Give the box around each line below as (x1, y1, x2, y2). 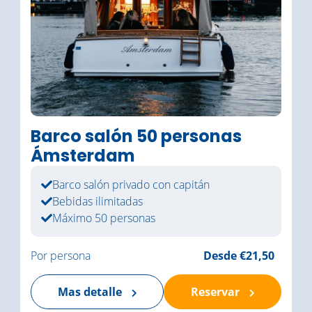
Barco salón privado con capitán (52, 177, 210, 192)
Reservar (190, 284, 242, 299)
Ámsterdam (31, 144, 135, 167)
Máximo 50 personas (52, 210, 155, 226)
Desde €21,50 (203, 248, 274, 263)
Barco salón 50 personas (31, 125, 242, 148)
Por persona (31, 248, 91, 263)
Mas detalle (57, 284, 125, 299)
